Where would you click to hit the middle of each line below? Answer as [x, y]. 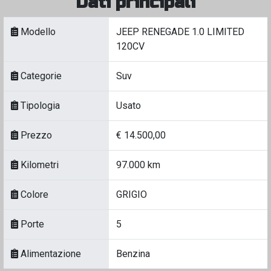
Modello [37, 32]
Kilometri [38, 165]
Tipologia [39, 106]
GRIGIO [132, 194]
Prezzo [35, 135]
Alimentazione [50, 254]
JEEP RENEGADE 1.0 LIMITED [180, 32]
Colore [33, 194]
